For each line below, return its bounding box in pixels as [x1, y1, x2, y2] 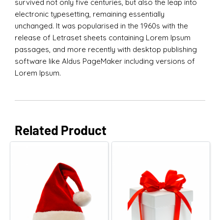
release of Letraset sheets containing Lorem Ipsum [15, 33, 191, 42]
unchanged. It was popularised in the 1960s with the [15, 21, 188, 30]
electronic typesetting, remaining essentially [15, 9, 165, 19]
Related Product [15, 122, 107, 137]
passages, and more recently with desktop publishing [15, 45, 197, 54]
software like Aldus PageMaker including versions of [15, 56, 195, 66]
